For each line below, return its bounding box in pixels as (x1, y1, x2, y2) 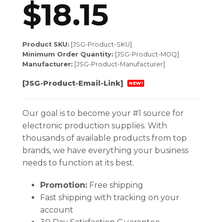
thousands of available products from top (22, 133, 187, 143)
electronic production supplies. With (22, 120, 167, 130)
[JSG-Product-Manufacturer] (73, 60, 165, 68)
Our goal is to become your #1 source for (22, 108, 184, 118)
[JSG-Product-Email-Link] (22, 78, 125, 88)
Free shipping (87, 180, 143, 190)
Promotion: (40, 180, 87, 190)
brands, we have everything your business (22, 145, 188, 155)
